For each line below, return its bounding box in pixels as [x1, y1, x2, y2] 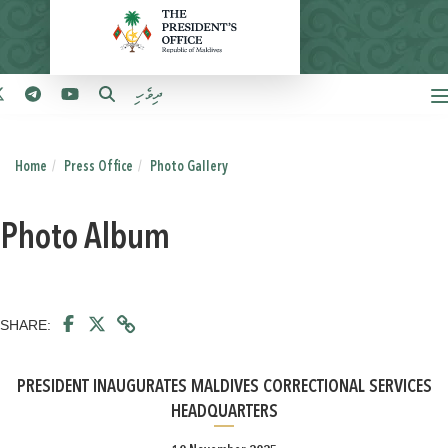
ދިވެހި [134, 86, 162, 105]
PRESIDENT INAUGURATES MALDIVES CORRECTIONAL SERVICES [16, 378, 432, 396]
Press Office [64, 160, 133, 174]
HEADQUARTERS [170, 403, 278, 421]
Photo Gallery [150, 160, 228, 174]
